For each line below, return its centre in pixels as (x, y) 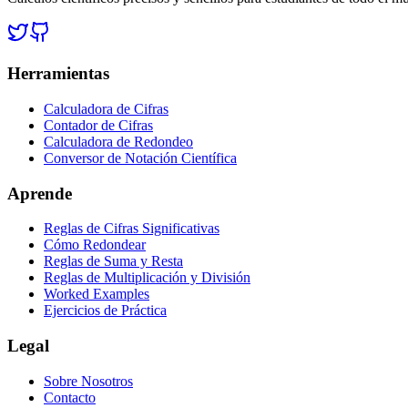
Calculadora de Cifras (106, 108)
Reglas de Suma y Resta (113, 261)
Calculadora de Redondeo (118, 141)
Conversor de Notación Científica (140, 158)
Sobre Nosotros (88, 381)
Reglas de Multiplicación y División (147, 278)
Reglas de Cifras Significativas (132, 229)
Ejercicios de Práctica (105, 311)
